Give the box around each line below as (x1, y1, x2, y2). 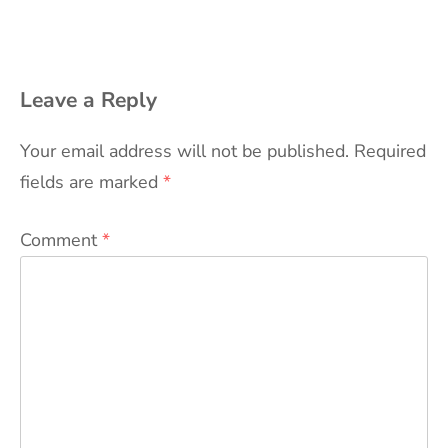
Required (354, 139, 426, 164)
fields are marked (20, 170, 163, 195)
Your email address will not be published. (20, 139, 349, 164)
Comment (20, 228, 102, 253)
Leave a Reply (20, 86, 157, 115)
